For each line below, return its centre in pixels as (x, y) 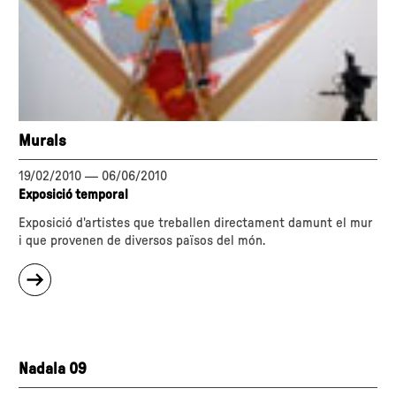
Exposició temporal (74, 195)
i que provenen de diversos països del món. (142, 241)
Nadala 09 (53, 370)
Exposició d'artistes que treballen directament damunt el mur (196, 224)
